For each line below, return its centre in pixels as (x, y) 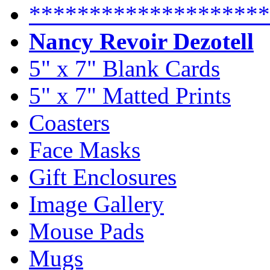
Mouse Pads (86, 231)
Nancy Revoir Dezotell (141, 41)
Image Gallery (96, 204)
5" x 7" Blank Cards (124, 68)
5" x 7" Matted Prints (130, 95)
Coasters (69, 122)
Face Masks (85, 149)
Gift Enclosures (103, 177)
